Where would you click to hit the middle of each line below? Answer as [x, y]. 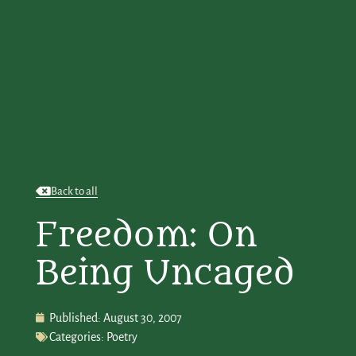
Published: [75, 318]
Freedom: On [146, 236]
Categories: [76, 337]
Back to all [74, 192]
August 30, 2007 [142, 318]
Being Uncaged [165, 274]
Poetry [122, 337]
